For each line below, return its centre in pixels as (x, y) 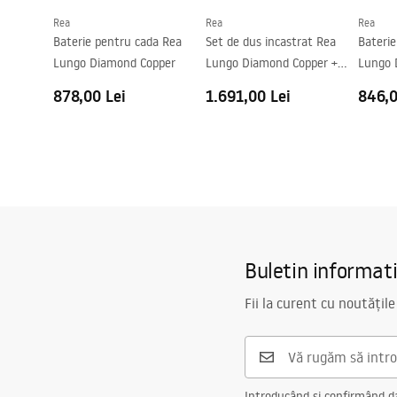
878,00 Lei (90, 96)
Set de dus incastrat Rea (271, 42)
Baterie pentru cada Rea (117, 42)
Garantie (90, 27)
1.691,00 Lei (248, 96)
